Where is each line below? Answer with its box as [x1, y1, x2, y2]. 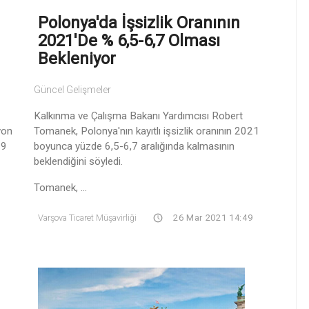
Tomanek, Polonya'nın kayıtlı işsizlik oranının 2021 [34, 124, 259, 137]
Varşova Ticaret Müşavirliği [38, 212, 137, 223]
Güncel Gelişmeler [34, 83, 111, 95]
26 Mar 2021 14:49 [170, 212, 253, 223]
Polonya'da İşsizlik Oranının [38, 12, 240, 32]
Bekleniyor [38, 48, 116, 68]
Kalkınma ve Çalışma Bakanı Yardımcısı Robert [34, 109, 243, 122]
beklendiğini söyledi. [34, 154, 123, 168]
